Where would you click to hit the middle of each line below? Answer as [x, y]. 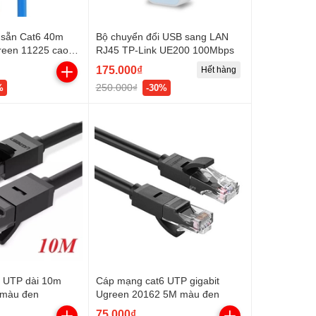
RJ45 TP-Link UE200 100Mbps [165, 50]
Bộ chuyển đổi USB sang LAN [162, 36]
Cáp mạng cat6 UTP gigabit [157, 280]
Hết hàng [219, 69]
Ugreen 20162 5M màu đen [157, 293]
